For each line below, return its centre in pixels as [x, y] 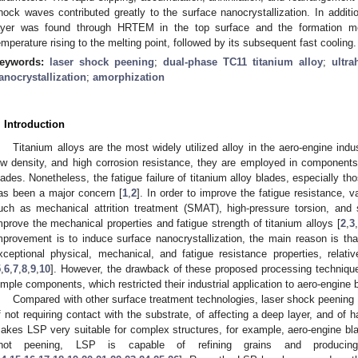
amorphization [129, 77]
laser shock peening [102, 62]
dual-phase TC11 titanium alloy [243, 62]
